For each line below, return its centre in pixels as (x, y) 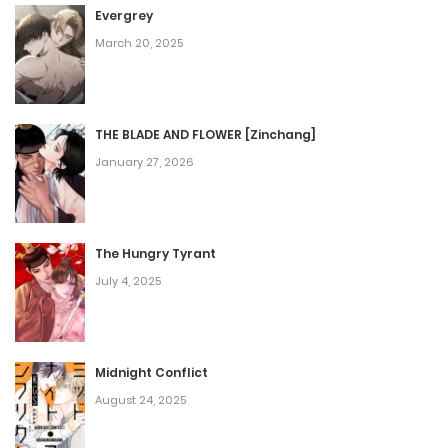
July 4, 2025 (128, 281)
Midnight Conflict (151, 373)
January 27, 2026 (144, 162)
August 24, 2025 (140, 400)
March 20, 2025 (139, 43)
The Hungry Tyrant (155, 254)
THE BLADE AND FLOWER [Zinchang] (205, 135)
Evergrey (124, 16)
